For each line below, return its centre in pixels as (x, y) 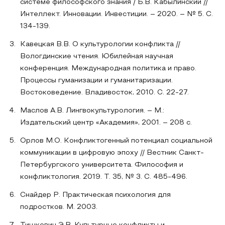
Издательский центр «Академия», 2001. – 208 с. (106, 123)
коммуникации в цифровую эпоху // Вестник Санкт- (112, 153)
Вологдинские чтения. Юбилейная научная (97, 57)
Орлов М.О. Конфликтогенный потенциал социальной (116, 141)
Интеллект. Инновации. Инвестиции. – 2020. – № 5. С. (117, 14)
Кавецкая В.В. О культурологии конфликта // (100, 44)
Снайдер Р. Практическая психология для (95, 195)
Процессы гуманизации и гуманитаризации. (96, 81)
